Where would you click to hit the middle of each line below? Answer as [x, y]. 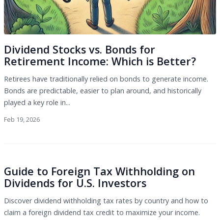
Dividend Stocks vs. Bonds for [80, 49]
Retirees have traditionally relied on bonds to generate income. [106, 79]
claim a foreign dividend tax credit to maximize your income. [102, 212]
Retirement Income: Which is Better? [100, 61]
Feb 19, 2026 [22, 120]
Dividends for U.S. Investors [75, 183]
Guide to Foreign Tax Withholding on [99, 171]
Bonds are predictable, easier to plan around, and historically [103, 90]
